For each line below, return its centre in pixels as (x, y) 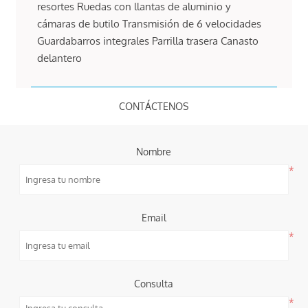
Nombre (154, 151)
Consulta (154, 283)
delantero (60, 58)
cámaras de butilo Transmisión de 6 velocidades (150, 23)
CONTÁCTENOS (154, 106)
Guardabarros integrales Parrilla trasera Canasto (148, 41)
